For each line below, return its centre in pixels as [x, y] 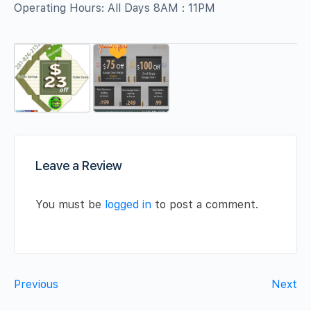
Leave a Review [79, 166]
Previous [36, 285]
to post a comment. [205, 205]
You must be [70, 205]
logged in [128, 205]
